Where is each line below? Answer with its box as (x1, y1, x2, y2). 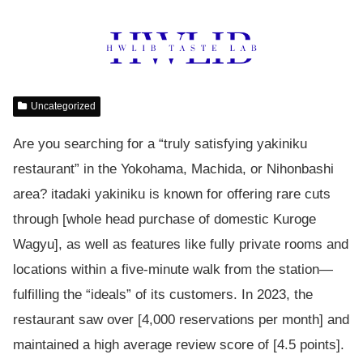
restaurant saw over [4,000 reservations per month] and (13, 311, 349, 327)
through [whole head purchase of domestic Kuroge (13, 211, 316, 227)
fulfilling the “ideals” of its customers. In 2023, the (13, 286, 313, 302)
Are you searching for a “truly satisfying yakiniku (13, 135, 307, 152)
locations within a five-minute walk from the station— (13, 261, 333, 277)
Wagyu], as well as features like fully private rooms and (13, 236, 348, 252)
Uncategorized (30, 100, 96, 112)
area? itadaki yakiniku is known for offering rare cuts (13, 186, 331, 202)
